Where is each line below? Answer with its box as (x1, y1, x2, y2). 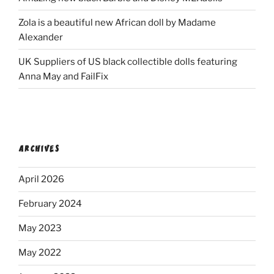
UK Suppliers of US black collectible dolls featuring (18, 56, 237, 67)
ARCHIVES (18, 145, 60, 154)
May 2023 (18, 223, 62, 234)
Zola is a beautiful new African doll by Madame (18, 17, 216, 28)
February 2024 (18, 198, 82, 209)
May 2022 (18, 247, 61, 258)
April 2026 (18, 174, 64, 185)
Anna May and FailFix (18, 70, 108, 82)
